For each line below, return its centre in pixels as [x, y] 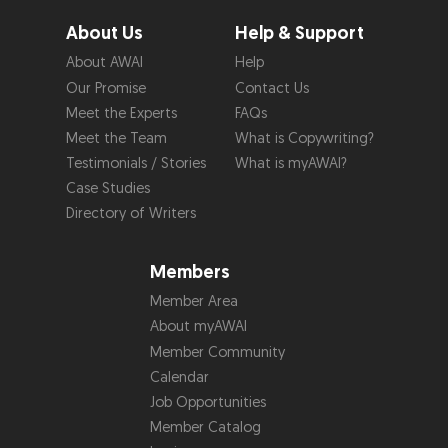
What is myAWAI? [290, 164]
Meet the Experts [121, 113]
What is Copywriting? [304, 138]
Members [190, 273]
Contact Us [271, 88]
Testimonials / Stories [135, 164]
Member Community [218, 352]
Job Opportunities [208, 402]
